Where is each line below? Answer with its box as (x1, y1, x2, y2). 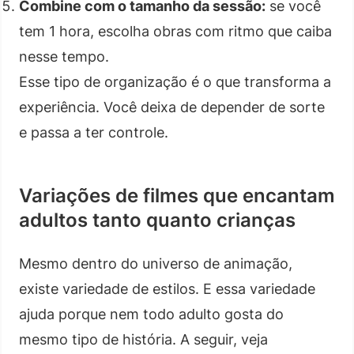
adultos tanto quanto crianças (19, 208, 296, 232)
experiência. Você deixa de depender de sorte (19, 98, 325, 115)
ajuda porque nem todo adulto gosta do (19, 305, 284, 322)
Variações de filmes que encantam (19, 183, 335, 207)
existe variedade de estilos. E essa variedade (19, 280, 315, 297)
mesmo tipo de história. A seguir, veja (19, 330, 268, 348)
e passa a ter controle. (19, 123, 168, 141)
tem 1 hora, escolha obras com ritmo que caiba (19, 22, 332, 40)
